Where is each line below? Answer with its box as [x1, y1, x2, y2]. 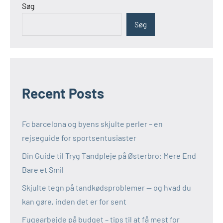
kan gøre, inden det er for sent [22, 196, 126, 206]
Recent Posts [22, 84, 104, 102]
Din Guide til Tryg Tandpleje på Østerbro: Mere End [22, 150, 196, 160]
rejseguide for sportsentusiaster [22, 132, 136, 142]
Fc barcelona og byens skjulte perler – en [22, 118, 163, 128]
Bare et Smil [22, 164, 64, 174]
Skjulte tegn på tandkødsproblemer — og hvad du [22, 182, 191, 192]
